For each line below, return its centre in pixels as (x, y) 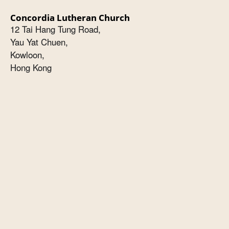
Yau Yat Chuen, (39, 42)
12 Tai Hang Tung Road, (55, 29)
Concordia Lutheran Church (70, 18)
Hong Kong (31, 68)
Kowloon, (27, 55)
